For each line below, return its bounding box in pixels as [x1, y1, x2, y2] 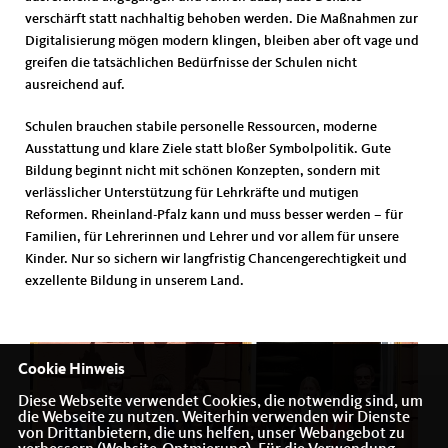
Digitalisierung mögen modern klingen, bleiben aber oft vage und [25, 34, 419, 49]
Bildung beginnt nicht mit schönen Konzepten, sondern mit [25, 164, 380, 179]
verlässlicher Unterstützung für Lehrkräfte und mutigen [25, 186, 359, 201]
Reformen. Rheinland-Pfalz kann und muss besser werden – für [25, 208, 403, 223]
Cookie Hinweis [17, 362, 125, 379]
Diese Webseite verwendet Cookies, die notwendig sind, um [17, 394, 423, 411]
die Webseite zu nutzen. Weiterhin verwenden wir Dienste [17, 410, 410, 427]
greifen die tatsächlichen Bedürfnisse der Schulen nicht [25, 56, 357, 71]
